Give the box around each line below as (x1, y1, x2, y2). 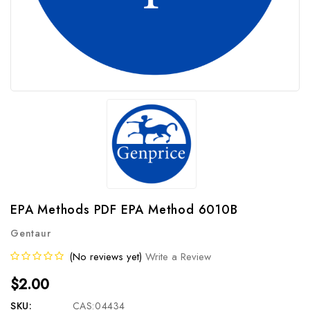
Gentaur (10, 226, 51, 240)
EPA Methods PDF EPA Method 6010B (10, 201, 238, 219)
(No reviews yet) (69, 249, 142, 264)
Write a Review (145, 249, 211, 264)
